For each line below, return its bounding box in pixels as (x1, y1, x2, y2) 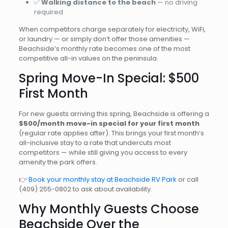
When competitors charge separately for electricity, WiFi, (18, 24, 206, 34)
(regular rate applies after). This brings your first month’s (18, 128, 204, 138)
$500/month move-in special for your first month (18, 119, 199, 128)
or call (176, 175, 198, 184)
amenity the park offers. (18, 157, 97, 167)
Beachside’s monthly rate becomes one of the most (18, 44, 190, 53)
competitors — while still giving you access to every (18, 148, 187, 157)
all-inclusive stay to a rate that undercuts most (18, 138, 171, 148)
